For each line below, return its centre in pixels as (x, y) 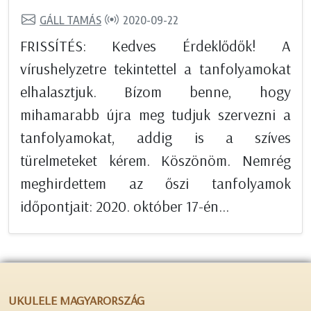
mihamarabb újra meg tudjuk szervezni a (155, 115)
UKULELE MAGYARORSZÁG (76, 301)
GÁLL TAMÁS (70, 20)
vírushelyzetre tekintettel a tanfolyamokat (155, 69)
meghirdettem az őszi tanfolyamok (155, 184)
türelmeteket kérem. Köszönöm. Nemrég (155, 161)
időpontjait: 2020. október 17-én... (125, 207)
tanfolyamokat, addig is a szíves (155, 138)
